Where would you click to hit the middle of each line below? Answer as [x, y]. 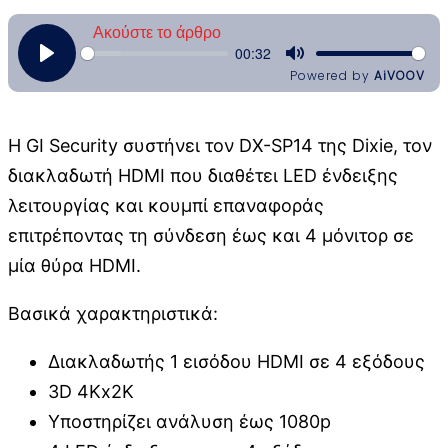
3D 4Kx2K [91, 391]
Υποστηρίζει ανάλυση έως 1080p [189, 421]
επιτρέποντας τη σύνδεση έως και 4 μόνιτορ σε [211, 235]
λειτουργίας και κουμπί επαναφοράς [166, 205]
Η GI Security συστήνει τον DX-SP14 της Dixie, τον [220, 145]
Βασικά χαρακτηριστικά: [113, 313]
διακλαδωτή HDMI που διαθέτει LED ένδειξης [203, 175]
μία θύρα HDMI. [74, 265]
